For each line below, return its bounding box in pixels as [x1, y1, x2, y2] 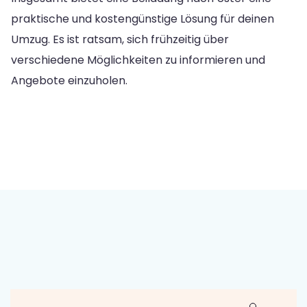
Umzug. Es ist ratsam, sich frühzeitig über [11, 31, 229, 47]
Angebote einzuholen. [11, 72, 127, 88]
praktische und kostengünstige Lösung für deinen [11, 10, 274, 27]
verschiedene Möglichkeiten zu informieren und [11, 51, 265, 68]
